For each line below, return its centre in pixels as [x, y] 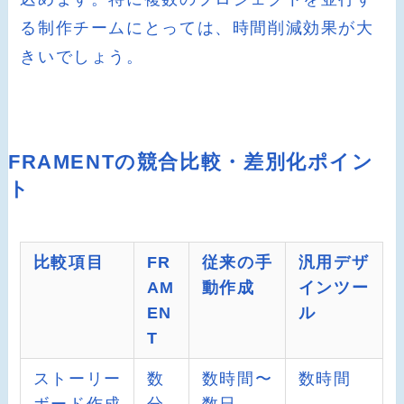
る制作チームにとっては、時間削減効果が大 [197, 28]
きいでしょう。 [82, 57]
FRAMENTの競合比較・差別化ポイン [191, 163]
